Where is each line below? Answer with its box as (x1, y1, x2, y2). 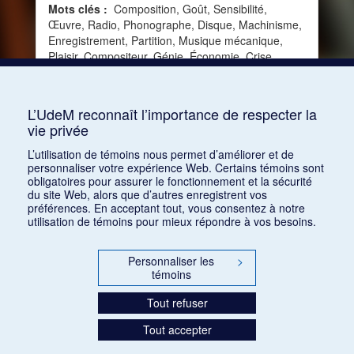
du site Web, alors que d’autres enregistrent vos (28, 186, 267, 202)
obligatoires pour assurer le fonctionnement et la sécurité (28, 172, 312, 189)
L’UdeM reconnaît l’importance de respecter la (28, 104, 317, 124)
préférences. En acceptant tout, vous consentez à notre (28, 199, 305, 216)
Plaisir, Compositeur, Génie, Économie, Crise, (48, 47, 275, 64)
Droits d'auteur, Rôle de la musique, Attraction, (48, 63, 281, 80)
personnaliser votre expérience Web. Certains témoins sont (28, 159, 324, 175)
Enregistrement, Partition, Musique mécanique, (48, 32, 283, 48)
